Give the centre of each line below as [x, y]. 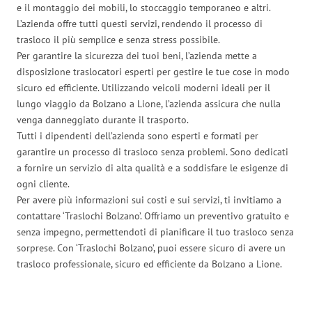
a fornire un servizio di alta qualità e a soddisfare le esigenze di [153, 167]
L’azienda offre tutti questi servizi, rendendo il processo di [140, 23]
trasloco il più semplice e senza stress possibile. [118, 39]
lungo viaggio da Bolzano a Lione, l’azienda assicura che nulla [149, 103]
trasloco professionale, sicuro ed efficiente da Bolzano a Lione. [149, 264]
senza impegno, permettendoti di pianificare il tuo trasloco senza [155, 232]
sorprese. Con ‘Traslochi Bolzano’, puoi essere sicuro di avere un [151, 248]
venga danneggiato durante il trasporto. [103, 119]
